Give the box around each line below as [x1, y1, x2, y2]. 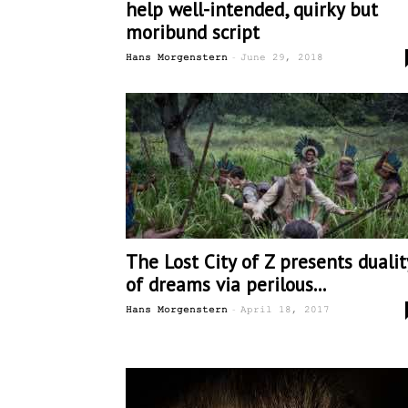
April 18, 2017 [240, 304, 330, 315]
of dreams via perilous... [126, 272, 326, 297]
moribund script [126, 20, 260, 45]
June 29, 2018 [240, 52, 323, 63]
